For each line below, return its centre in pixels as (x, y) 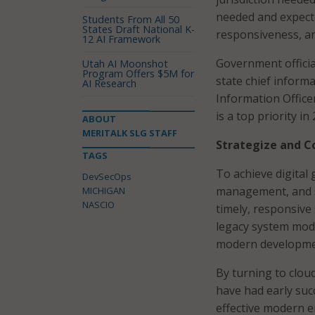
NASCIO (98, 205)
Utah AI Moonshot (125, 64)
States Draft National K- (139, 29)
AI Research (109, 83)
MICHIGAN (104, 191)
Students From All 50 (131, 19)
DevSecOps (107, 176)
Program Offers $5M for (138, 73)
